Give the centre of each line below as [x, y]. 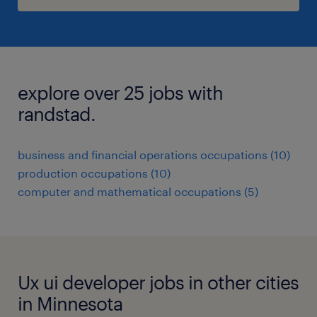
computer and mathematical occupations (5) [138, 191]
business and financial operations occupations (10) [154, 155]
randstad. [57, 114]
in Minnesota [70, 303]
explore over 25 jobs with [120, 92]
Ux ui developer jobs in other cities [158, 282]
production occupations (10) [94, 173]
